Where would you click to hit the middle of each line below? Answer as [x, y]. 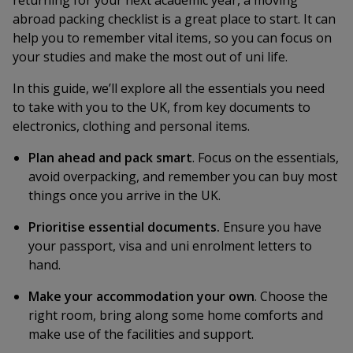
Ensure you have [271, 227]
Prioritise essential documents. [124, 227]
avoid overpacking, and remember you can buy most [183, 176]
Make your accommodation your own [141, 296]
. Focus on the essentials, [266, 158]
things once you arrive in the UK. [124, 195]
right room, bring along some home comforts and [176, 315]
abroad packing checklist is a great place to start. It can [174, 19]
